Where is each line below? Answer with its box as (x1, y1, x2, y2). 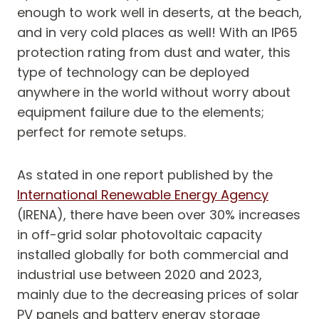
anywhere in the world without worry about (17, 83, 291, 102)
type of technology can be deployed (17, 63, 249, 82)
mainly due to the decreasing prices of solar (17, 286, 299, 304)
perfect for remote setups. (17, 123, 186, 142)
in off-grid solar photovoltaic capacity (17, 226, 262, 244)
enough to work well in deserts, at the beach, (17, 4, 302, 22)
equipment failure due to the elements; (17, 103, 264, 122)
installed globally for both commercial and (17, 246, 288, 264)
